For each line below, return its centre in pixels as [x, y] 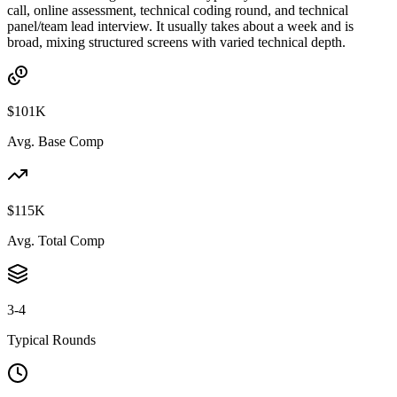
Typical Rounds [51, 339]
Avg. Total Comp [56, 240]
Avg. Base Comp [55, 141]
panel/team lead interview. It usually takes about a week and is [180, 26]
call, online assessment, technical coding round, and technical [178, 10]
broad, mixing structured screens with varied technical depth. [176, 42]
